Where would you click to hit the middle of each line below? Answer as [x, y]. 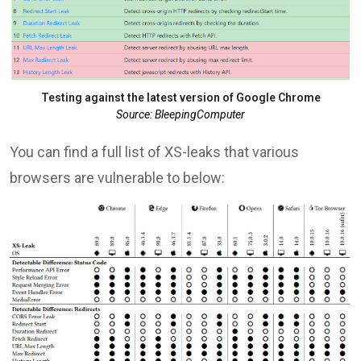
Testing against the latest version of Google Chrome [180, 98]
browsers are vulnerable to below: [117, 178]
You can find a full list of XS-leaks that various [154, 152]
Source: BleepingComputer [180, 115]
